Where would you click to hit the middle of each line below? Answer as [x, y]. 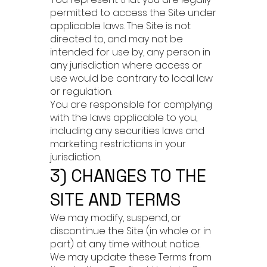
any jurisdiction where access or [126, 65]
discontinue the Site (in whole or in [131, 231]
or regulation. [81, 91]
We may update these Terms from [131, 257]
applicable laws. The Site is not [120, 26]
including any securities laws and [127, 131]
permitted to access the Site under [133, 13]
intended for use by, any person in [130, 52]
